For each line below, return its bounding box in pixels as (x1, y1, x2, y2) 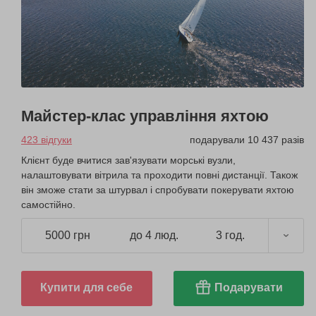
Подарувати (214, 281, 283, 293)
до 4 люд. (130, 229, 178, 242)
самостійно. (21, 198, 75, 210)
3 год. (215, 229, 245, 242)
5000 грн (44, 229, 90, 242)
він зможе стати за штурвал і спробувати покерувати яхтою (21, 183, 294, 195)
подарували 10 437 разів (190, 133, 305, 145)
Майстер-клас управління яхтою (21, 107, 269, 125)
